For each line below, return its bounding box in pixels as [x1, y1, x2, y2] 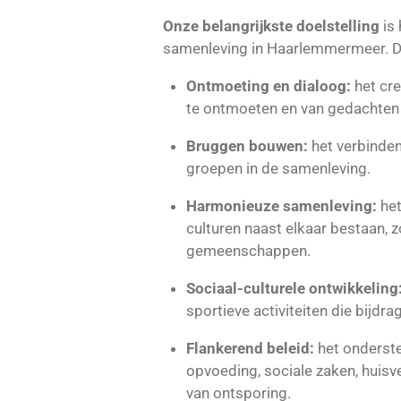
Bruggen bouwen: [185, 137, 308, 156]
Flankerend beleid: [185, 339, 314, 358]
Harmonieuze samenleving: [185, 197, 377, 216]
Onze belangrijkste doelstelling [163, 17, 380, 36]
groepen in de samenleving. [185, 159, 371, 178]
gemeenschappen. [185, 242, 311, 260]
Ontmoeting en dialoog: [185, 77, 351, 96]
